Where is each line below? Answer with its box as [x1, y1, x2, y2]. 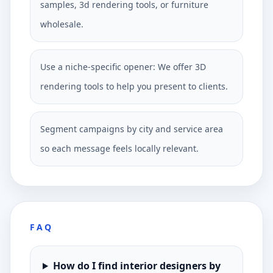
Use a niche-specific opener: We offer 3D [40, 61, 206, 73]
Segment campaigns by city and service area [40, 123, 223, 135]
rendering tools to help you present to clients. [40, 80, 228, 92]
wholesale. [40, 18, 83, 30]
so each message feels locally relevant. [40, 143, 199, 154]
